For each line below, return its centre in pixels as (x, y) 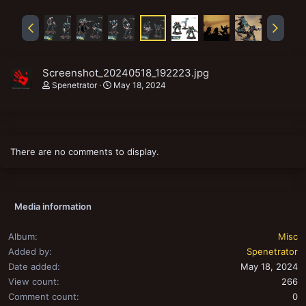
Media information (53, 207)
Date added (33, 267)
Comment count (42, 297)
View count (32, 282)
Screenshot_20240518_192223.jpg (126, 73)
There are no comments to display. (85, 152)
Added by (29, 252)
